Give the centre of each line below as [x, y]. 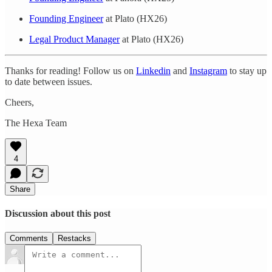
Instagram [208, 70]
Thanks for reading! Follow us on [70, 70]
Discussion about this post [58, 213]
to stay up [247, 70]
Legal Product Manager [74, 39]
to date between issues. [49, 81]
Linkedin [153, 70]
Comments [29, 239]
